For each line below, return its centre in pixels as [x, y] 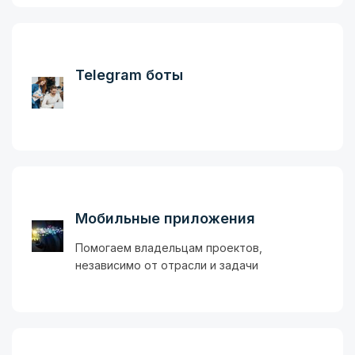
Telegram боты [129, 75]
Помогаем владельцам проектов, [169, 248]
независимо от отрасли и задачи [167, 265]
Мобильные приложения [165, 219]
